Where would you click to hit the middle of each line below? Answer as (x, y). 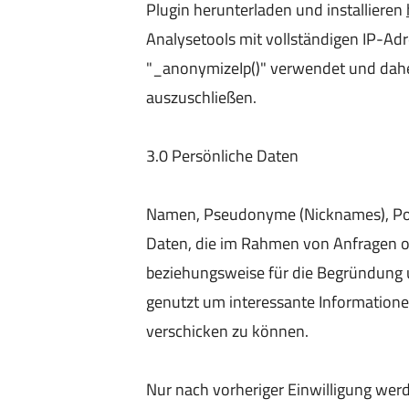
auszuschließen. (201, 97)
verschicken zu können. (227, 331)
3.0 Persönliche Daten (222, 156)
